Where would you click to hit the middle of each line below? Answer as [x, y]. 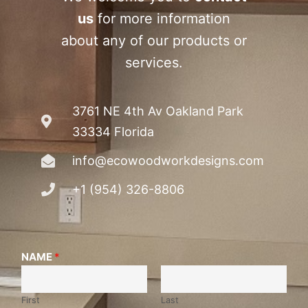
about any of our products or [154, 41]
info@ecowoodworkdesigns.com [168, 161]
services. [154, 63]
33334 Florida [113, 132]
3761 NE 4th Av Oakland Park [158, 111]
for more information [162, 19]
